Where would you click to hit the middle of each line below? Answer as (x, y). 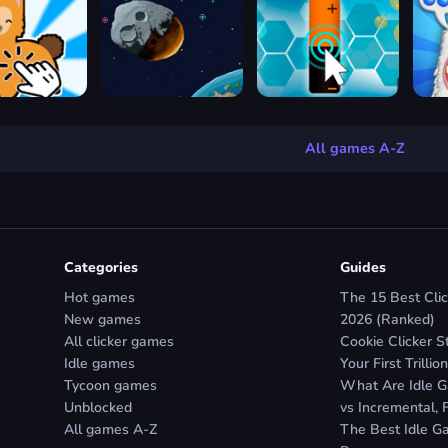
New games (102, 319)
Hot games (99, 297)
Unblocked (98, 407)
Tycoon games (110, 385)
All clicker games (119, 341)
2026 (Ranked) (387, 319)
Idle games (99, 363)
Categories (101, 267)
